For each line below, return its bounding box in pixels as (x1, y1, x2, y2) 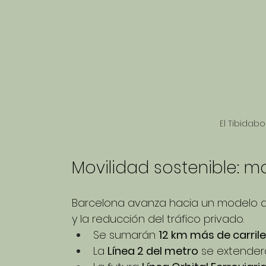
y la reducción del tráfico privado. (72, 211, 244, 226)
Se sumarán (93, 227, 159, 242)
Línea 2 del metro (107, 243, 198, 258)
